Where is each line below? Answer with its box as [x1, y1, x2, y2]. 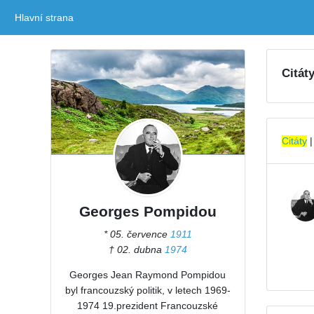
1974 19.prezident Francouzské [77, 299, 219, 311]
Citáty [281, 135, 307, 146]
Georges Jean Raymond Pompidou [69, 268, 226, 280]
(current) [74, 12, 112, 23]
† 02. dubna [108, 243, 165, 255]
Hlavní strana [15, 12, 74, 23]
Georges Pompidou [78, 203, 217, 219]
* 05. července [103, 228, 170, 240]
